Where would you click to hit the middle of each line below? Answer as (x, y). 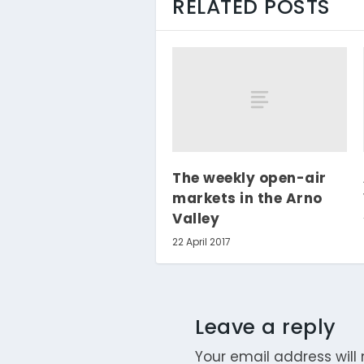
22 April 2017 (201, 242)
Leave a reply (266, 327)
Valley (196, 219)
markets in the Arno (247, 199)
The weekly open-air (249, 178)
